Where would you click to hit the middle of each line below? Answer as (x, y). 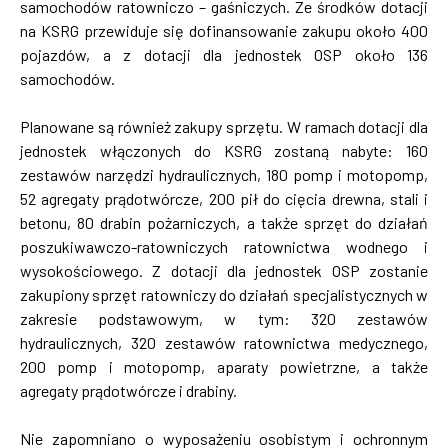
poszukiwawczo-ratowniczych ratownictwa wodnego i (224, 247)
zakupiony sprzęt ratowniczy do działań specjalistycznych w (224, 295)
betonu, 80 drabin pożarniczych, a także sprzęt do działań (224, 223)
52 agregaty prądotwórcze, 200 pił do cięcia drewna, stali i (224, 199)
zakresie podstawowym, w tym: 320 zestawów (224, 319)
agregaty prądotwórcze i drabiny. (128, 391)
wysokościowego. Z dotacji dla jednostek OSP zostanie (224, 271)
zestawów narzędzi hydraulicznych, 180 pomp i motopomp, (224, 175)
